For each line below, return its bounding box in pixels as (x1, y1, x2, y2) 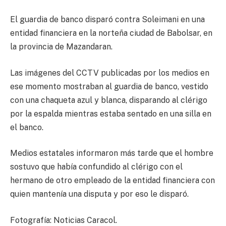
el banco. (10, 122, 43, 132)
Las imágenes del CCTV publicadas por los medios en (10, 68, 209, 78)
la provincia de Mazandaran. (10, 42, 112, 52)
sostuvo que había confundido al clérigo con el (10, 162, 183, 172)
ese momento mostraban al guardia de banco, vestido (10, 81, 208, 91)
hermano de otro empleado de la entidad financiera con (10, 176, 215, 186)
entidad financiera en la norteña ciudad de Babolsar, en (10, 28, 212, 38)
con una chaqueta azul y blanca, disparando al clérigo (10, 95, 207, 105)
